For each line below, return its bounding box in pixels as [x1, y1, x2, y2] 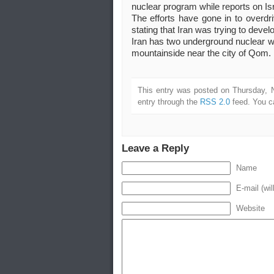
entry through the [137, 97, 200, 107]
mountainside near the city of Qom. [131, 48, 271, 59]
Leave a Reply [121, 143, 189, 155]
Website [235, 204, 265, 213]
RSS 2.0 [199, 97, 230, 107]
